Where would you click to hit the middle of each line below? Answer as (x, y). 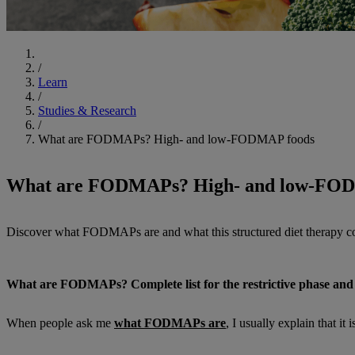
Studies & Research (87, 111)
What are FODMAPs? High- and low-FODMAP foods (176, 139)
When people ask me (60, 323)
